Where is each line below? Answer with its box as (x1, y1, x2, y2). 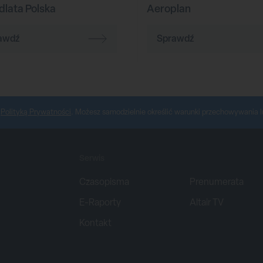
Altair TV (190, 195, 224, 208)
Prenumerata (190, 175, 244, 188)
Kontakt (79, 216, 112, 229)
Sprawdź (157, 32, 194, 45)
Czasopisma (79, 175, 129, 188)
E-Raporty (79, 195, 121, 208)
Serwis (79, 151, 104, 163)
